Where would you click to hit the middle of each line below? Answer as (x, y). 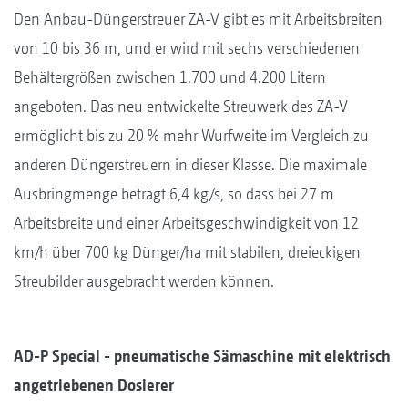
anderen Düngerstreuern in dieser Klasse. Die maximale (190, 164)
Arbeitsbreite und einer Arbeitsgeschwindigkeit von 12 (186, 222)
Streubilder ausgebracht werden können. (144, 280)
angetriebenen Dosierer (94, 384)
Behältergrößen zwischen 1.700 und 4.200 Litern (170, 76)
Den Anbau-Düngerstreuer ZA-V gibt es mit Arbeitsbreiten (198, 18)
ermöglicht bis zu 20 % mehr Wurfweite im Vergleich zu (191, 135)
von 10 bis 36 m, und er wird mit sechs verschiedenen (187, 47)
